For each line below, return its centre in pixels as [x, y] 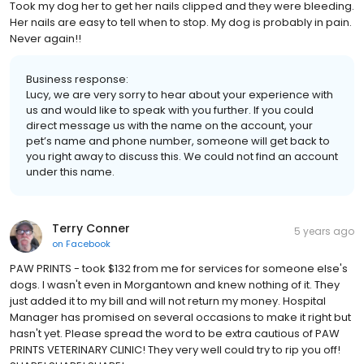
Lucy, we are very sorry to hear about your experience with [180, 95]
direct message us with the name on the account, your [169, 126]
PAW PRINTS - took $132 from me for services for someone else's [179, 269]
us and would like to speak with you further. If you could [170, 110]
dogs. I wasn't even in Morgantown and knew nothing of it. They [175, 285]
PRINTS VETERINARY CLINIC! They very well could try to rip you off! [175, 350]
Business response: [77, 80]
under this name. [70, 172]
